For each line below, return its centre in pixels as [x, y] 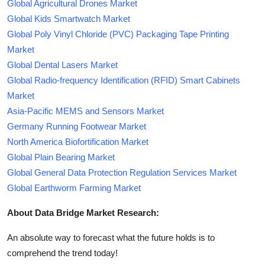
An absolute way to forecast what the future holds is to [111, 237]
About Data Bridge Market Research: [83, 212]
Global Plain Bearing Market [61, 157]
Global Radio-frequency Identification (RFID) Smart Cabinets [124, 80]
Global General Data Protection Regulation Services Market [122, 172]
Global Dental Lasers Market [62, 64]
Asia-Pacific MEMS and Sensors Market [85, 111]
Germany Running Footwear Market [77, 126]
